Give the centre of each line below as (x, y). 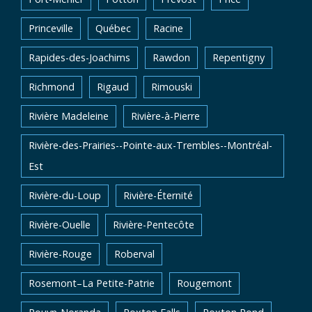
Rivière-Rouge (60, 254)
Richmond (52, 87)
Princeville (51, 28)
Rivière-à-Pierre (165, 116)
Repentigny (239, 57)
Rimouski (172, 87)
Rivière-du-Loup (65, 195)
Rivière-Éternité (158, 195)
